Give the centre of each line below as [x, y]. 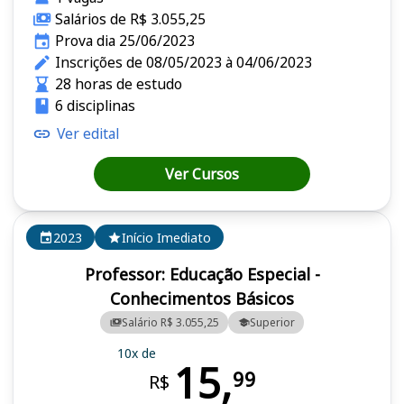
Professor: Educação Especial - [202, 275]
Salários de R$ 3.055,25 [130, 19]
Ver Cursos [202, 174]
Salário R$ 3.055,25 [170, 322]
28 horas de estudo [118, 84]
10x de [136, 353]
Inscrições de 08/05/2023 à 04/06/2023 [183, 63]
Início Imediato [166, 237]
